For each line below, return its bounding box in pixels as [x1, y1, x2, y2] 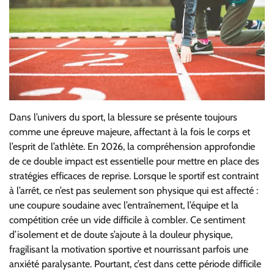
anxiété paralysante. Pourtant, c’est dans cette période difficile [9, 257, 261, 270]
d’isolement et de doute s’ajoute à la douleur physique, [9, 228, 232, 240]
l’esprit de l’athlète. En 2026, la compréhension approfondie [9, 140, 255, 152]
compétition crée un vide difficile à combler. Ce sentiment [9, 213, 245, 226]
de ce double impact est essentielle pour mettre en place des [9, 155, 259, 167]
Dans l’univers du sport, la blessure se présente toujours [9, 111, 237, 123]
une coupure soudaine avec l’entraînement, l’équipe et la [9, 199, 239, 211]
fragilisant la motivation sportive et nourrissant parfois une [9, 243, 248, 255]
